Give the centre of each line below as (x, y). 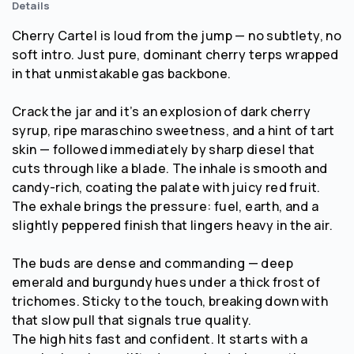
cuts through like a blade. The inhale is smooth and (170, 168)
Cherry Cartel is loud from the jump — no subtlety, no (177, 35)
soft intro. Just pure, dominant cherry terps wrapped (175, 54)
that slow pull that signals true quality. (132, 320)
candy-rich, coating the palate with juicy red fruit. (166, 187)
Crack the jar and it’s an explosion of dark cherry (161, 111)
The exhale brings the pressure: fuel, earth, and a (165, 206)
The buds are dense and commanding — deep (153, 263)
